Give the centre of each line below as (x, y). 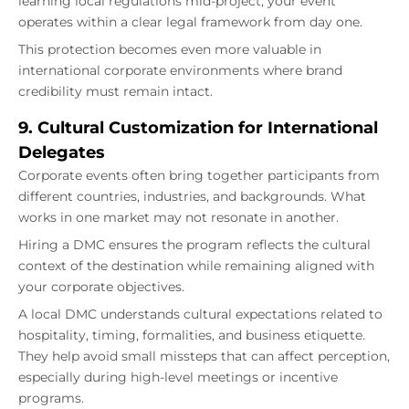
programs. (51, 399)
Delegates (62, 153)
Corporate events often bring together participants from (199, 176)
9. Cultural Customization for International (198, 128)
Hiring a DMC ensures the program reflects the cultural (194, 245)
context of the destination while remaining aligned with (196, 266)
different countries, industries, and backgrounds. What (192, 197)
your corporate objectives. (101, 287)
